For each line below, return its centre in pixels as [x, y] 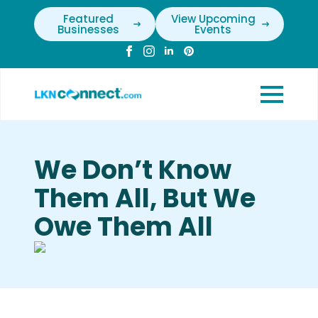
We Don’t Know [133, 170]
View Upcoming [213, 19]
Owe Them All [124, 227]
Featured [88, 19]
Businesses [88, 29]
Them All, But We [145, 198]
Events [213, 29]
